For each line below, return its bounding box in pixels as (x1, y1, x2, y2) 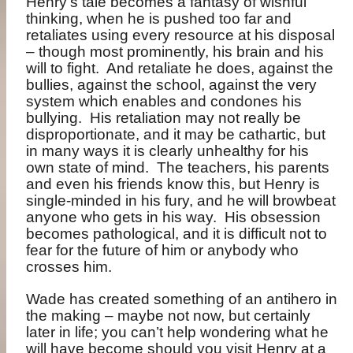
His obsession (225, 209, 321, 226)
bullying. (26, 110, 83, 127)
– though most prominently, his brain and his (26, 43, 325, 61)
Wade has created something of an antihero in (26, 290, 338, 307)
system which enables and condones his (26, 93, 303, 110)
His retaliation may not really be (90, 110, 302, 127)
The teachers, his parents (157, 159, 330, 176)
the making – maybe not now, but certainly (26, 307, 311, 324)
